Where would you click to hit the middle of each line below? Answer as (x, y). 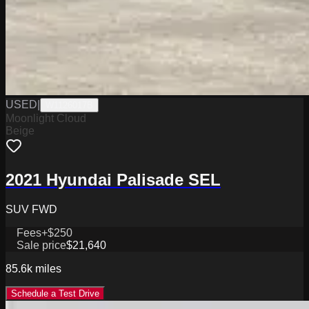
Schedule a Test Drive (55, 293)
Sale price (41, 245)
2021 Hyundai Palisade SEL (113, 179)
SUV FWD (31, 209)
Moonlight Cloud (46, 118)
